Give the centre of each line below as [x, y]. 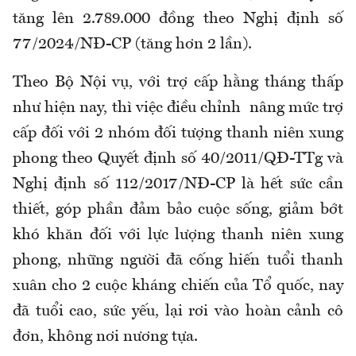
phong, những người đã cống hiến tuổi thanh [178, 261]
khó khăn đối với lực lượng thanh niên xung [178, 236]
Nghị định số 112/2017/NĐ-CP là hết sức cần [178, 185]
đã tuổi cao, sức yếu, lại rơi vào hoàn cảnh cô [178, 312]
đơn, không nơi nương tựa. [105, 337]
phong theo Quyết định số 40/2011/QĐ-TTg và [178, 159]
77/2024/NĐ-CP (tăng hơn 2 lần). [132, 45]
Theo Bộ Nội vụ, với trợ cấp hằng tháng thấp [178, 83]
